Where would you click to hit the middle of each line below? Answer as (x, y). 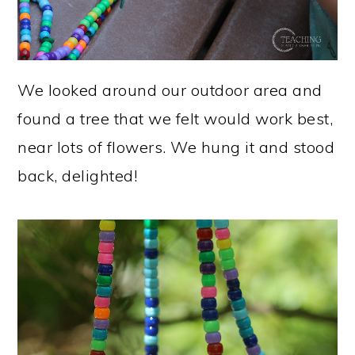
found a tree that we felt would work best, (176, 118)
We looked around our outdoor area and (170, 90)
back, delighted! (78, 175)
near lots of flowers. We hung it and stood (176, 147)
